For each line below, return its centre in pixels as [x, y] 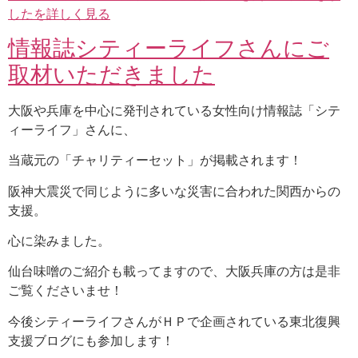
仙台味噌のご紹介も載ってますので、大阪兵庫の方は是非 [174, 271]
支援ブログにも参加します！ [91, 340]
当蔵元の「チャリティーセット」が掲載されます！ [155, 160]
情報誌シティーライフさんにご [169, 48]
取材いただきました [111, 74]
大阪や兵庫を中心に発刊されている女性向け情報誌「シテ [174, 110]
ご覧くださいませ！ [66, 290]
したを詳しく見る [59, 14]
